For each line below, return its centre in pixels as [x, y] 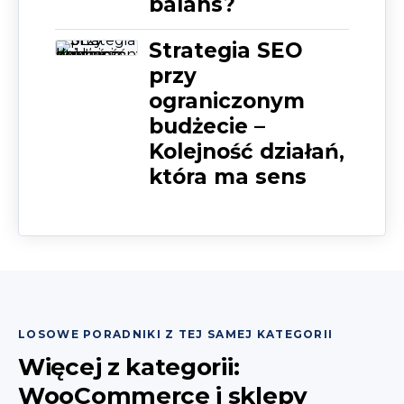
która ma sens [228, 176]
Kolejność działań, [247, 151]
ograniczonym [227, 101]
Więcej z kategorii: [129, 367]
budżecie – [207, 126]
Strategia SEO [226, 50]
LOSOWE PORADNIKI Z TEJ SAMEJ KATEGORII [176, 334]
